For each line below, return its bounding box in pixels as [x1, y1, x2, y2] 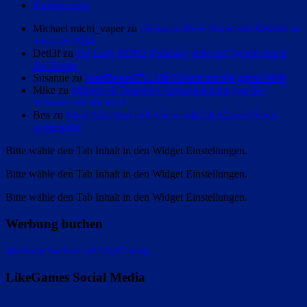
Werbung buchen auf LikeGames [5, 244, 149, 256]
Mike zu [33, 84, 71, 97]
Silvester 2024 [33, 35, 95, 47]
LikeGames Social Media [5, 269, 145, 284]
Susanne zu [33, 72, 85, 84]
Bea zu [33, 109, 66, 121]
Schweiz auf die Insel [33, 97, 125, 109]
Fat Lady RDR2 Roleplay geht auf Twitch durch [76, 47, 286, 60]
